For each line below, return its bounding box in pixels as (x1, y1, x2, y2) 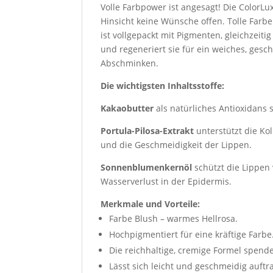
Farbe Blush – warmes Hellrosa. (109, 213, 238, 224)
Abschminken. (101, 57, 159, 69)
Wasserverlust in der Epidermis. (101, 175, 232, 187)
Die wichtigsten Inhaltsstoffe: (101, 80, 225, 91)
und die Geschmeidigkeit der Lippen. (101, 139, 252, 151)
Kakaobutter (101, 102, 154, 114)
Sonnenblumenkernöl (101, 161, 193, 173)
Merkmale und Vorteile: (101, 198, 200, 210)
